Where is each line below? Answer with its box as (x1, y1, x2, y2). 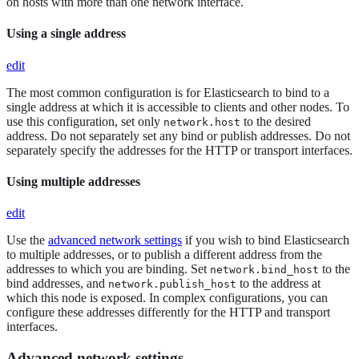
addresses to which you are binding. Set (6, 262, 210, 276)
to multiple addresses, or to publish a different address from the (6, 248, 322, 262)
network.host (163, 115, 240, 128)
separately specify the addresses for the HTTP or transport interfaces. (6, 143, 353, 157)
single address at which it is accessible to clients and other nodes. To (6, 99, 349, 114)
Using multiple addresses (6, 174, 140, 188)
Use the (6, 233, 48, 248)
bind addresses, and (6, 276, 108, 291)
